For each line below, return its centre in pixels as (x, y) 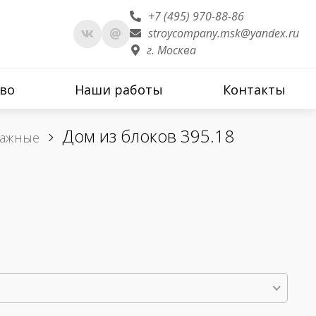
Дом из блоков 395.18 (148, 136)
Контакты (255, 90)
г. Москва (171, 50)
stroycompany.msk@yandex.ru (224, 33)
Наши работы (119, 90)
